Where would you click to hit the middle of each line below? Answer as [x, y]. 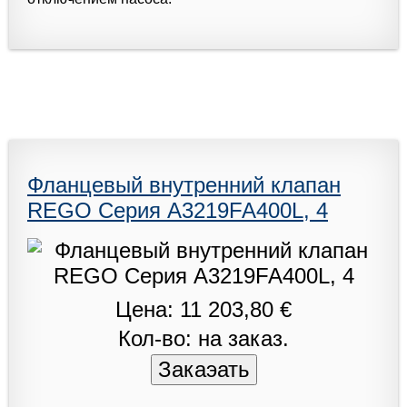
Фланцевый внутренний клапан [184, 184]
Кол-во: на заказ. [203, 338]
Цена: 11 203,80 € [203, 309]
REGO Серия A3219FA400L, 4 [178, 210]
